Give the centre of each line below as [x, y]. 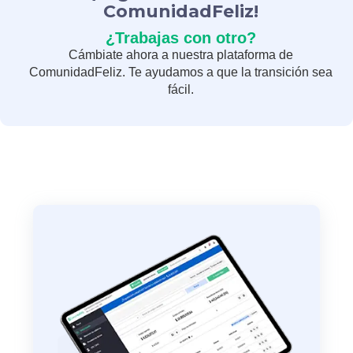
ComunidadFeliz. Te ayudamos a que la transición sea [180, 72]
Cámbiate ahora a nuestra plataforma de [180, 54]
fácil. [180, 89]
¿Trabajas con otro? [180, 37]
